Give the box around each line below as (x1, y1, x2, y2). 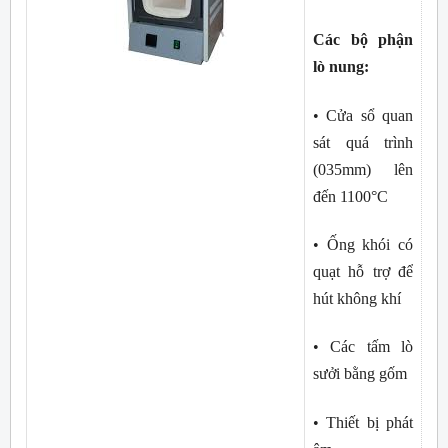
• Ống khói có (313, 235, 413, 253)
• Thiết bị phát (313, 413, 413, 431)
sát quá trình (313, 133, 413, 151)
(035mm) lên (313, 160, 413, 178)
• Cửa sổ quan (313, 106, 413, 124)
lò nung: (313, 58, 369, 76)
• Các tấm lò (313, 338, 413, 356)
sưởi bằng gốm (313, 365, 407, 383)
